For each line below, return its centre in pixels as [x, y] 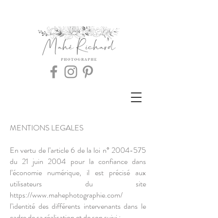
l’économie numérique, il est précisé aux [78, 173]
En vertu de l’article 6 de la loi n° [61, 150]
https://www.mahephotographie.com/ [66, 195]
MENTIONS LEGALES [47, 128]
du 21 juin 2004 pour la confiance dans [78, 161]
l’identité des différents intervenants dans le [78, 206]
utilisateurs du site [78, 184]
